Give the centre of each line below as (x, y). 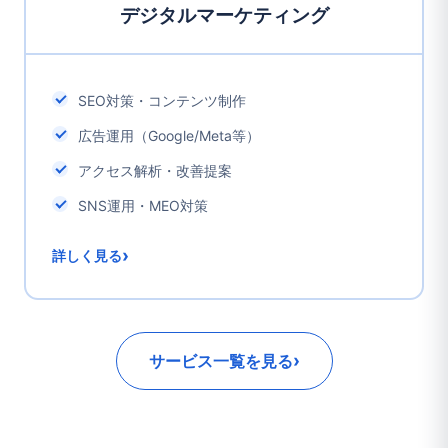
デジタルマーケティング (224, 15)
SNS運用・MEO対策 (143, 205)
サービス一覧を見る (220, 361)
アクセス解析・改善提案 (155, 170)
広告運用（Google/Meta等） (169, 135)
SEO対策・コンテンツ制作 (162, 100)
